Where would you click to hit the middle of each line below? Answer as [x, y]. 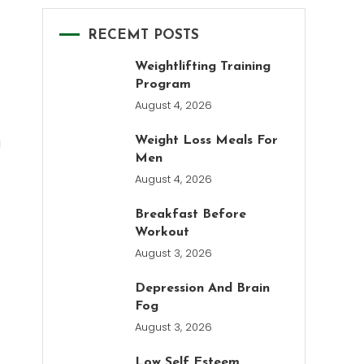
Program [163, 84]
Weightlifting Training [203, 67]
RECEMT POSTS [143, 35]
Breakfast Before [191, 214]
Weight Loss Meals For [207, 141]
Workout [162, 232]
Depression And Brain [203, 288]
